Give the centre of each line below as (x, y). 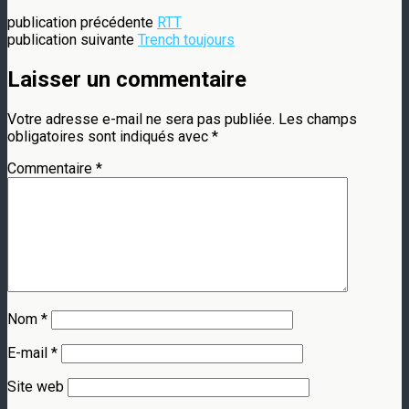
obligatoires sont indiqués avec (110, 136)
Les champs (318, 119)
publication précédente (82, 22)
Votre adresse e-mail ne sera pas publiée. (141, 119)
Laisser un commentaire (127, 79)
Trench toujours (186, 39)
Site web (36, 386)
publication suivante (73, 39)
